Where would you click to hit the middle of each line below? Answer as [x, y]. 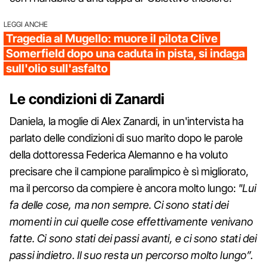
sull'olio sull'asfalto [57, 69]
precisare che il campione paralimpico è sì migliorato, [129, 172]
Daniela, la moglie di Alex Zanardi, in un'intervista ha [127, 121]
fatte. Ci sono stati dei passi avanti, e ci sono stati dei [133, 239]
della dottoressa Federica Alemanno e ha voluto [119, 155]
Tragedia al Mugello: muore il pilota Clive [112, 39]
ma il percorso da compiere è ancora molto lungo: [123, 188]
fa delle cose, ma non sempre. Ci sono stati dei [119, 205]
